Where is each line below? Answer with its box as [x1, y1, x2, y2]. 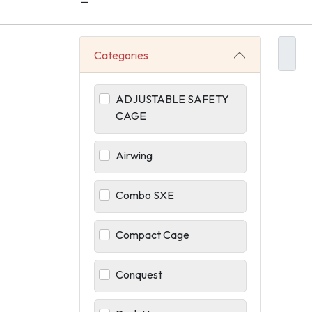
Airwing [116, 148, 153, 162]
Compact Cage [116, 227, 189, 242]
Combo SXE [116, 187, 174, 202]
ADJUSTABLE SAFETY [116, 91, 229, 106]
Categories [94, 47, 148, 62]
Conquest [116, 267, 162, 281]
